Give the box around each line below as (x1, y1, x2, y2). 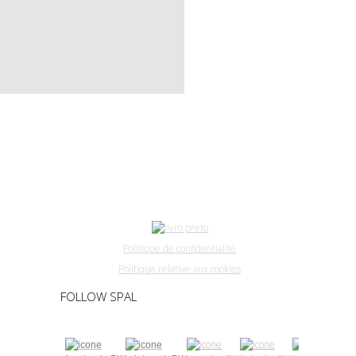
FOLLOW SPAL (60, 288, 137, 304)
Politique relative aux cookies (118, 262, 241, 276)
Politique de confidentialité (123, 242, 236, 255)
